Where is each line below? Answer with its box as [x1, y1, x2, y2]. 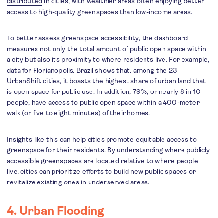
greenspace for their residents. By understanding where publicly [7, 146, 210, 154]
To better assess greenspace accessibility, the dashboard [7, 34, 188, 42]
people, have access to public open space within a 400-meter [7, 98, 200, 107]
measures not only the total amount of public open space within [7, 45, 207, 53]
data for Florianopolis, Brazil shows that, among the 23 [7, 66, 178, 74]
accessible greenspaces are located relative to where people [7, 157, 198, 165]
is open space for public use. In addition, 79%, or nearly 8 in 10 [7, 88, 201, 96]
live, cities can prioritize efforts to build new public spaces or [7, 167, 196, 176]
